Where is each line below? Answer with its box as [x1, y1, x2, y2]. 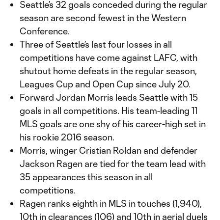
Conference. [20, 26, 70, 36]
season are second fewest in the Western [20, 12, 186, 23]
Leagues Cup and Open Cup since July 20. [20, 79, 191, 89]
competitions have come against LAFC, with [20, 52, 197, 63]
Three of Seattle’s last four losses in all [20, 39, 172, 50]
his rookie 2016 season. [20, 132, 114, 142]
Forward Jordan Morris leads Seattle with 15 [20, 92, 198, 103]
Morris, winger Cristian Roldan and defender [20, 145, 197, 156]
